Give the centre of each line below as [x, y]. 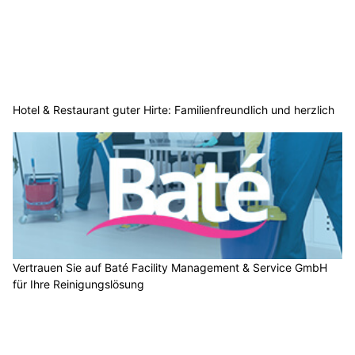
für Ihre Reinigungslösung [78, 284]
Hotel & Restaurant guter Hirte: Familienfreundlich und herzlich [174, 110]
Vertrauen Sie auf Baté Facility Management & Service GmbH [170, 267]
